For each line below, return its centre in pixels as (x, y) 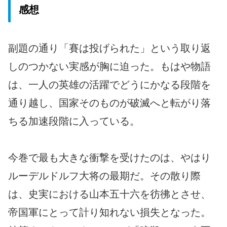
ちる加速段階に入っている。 (74, 121)
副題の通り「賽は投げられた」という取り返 (109, 48)
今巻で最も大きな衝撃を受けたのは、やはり (109, 157)
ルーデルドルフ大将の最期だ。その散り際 (104, 176)
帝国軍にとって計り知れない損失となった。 (109, 212)
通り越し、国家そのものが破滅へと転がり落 (109, 103)
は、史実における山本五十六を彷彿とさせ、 (109, 194)
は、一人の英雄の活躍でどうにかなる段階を (109, 84)
